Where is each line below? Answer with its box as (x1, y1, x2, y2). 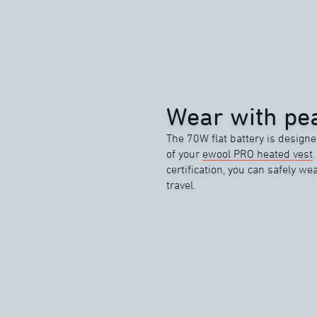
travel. (166, 178, 197, 191)
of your (166, 147, 203, 160)
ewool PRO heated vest (202, 147, 313, 160)
